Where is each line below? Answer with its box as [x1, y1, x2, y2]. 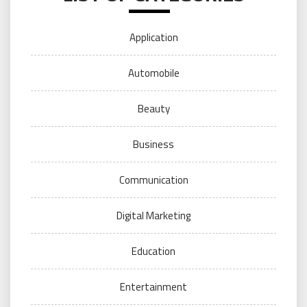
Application [129, 29, 178, 45]
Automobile [127, 65, 180, 81]
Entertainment [120, 279, 187, 295]
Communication [119, 172, 188, 188]
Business [133, 136, 174, 152]
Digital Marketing [116, 208, 191, 223]
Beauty [137, 101, 170, 116]
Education [132, 243, 175, 259]
